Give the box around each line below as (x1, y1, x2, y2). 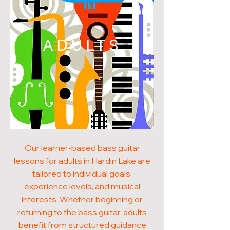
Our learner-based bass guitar (24, 143, 140, 153)
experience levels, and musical (24, 181, 140, 191)
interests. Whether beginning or (22, 194, 143, 204)
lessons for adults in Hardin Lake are (14, 156, 150, 166)
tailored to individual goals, (32, 168, 132, 179)
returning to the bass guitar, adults (17, 207, 147, 217)
